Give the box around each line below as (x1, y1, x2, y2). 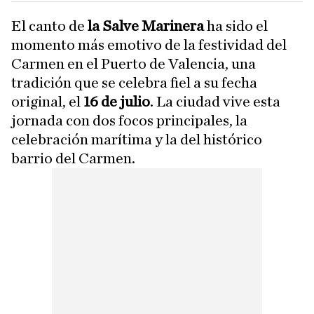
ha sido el (204, 18, 268, 34)
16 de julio (81, 93, 150, 109)
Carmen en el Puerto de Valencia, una (11, 55, 256, 71)
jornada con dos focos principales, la (11, 112, 247, 128)
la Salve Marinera (88, 18, 205, 34)
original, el (11, 93, 81, 109)
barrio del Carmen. (11, 150, 135, 166)
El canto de (22, 18, 88, 34)
